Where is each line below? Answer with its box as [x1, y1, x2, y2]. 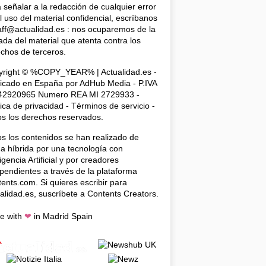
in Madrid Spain [31, 211, 93, 221]
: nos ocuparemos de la [65, 24, 156, 34]
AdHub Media [80, 78, 131, 88]
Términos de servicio [71, 100, 150, 110]
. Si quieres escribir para [36, 177, 127, 187]
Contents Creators [87, 188, 156, 198]
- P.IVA [131, 78, 157, 88]
